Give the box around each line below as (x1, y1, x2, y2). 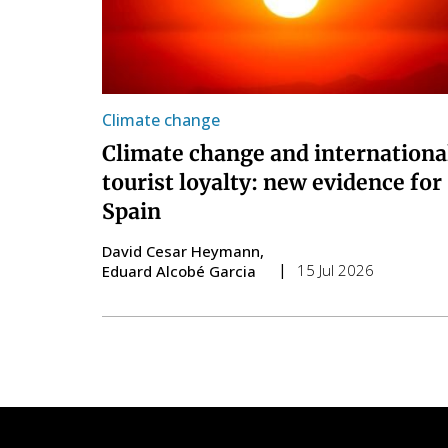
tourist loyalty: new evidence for (102, 169, 442, 197)
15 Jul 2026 (297, 260, 374, 281)
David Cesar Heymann (102, 241, 260, 262)
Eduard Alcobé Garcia (102, 261, 256, 282)
